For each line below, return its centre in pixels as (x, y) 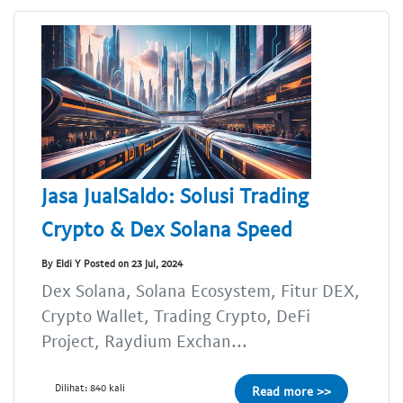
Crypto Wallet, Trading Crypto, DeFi (176, 316)
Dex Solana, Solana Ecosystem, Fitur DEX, (201, 291)
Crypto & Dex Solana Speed (167, 229)
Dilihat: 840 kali (90, 388)
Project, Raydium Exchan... (144, 341)
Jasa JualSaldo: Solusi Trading (175, 196)
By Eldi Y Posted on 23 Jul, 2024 (112, 263)
